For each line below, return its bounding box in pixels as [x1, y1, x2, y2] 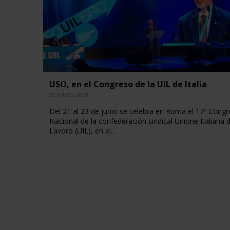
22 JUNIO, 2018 [49, 91, 88, 99]
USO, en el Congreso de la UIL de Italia [49, 79, 207, 90]
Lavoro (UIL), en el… [49, 126, 117, 136]
